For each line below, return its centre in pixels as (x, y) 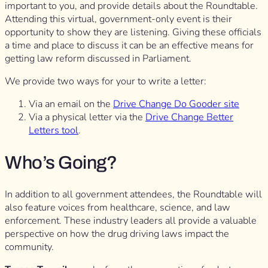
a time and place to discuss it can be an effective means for (129, 45)
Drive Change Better (189, 118)
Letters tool (54, 131)
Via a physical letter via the (87, 118)
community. (29, 247)
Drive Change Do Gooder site (176, 104)
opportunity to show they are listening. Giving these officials (133, 32)
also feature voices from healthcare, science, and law (118, 207)
